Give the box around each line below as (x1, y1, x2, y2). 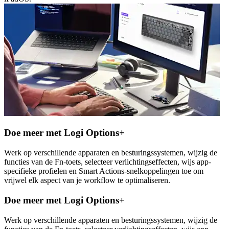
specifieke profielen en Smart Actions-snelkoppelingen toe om (4, 167, 203, 176)
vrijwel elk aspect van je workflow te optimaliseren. (4, 176, 170, 185)
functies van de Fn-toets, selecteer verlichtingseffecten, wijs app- (4, 157, 211, 167)
